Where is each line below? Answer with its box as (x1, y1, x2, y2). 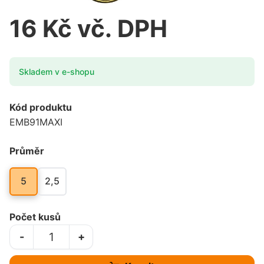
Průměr (9, 144, 44, 157)
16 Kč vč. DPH (9, 14, 167, 43)
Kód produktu (9, 101, 72, 113)
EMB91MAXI (9, 115, 62, 128)
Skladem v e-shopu (19, 66, 94, 77)
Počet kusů (9, 210, 61, 223)
